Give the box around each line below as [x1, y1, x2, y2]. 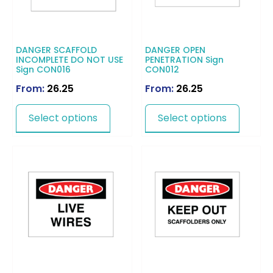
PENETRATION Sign [144, 53, 224, 66]
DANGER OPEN [144, 43, 205, 56]
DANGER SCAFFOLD [16, 43, 97, 56]
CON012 [144, 63, 179, 76]
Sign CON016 [16, 63, 71, 76]
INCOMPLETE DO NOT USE [16, 53, 123, 66]
